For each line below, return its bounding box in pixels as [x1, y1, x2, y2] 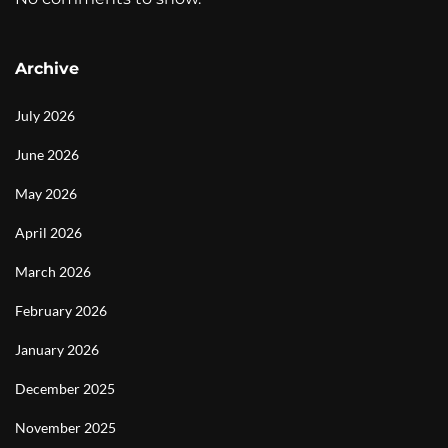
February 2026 [15, 302, 107, 319]
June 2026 [15, 146, 79, 163]
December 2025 [15, 380, 115, 397]
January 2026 [15, 341, 99, 358]
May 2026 [15, 185, 77, 202]
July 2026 [15, 107, 75, 124]
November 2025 [15, 419, 116, 436]
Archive [15, 59, 79, 78]
